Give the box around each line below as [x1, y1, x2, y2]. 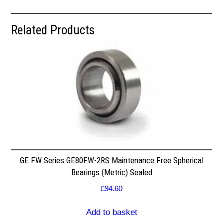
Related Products [11, 22, 95, 37]
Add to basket [86, 208, 137, 218]
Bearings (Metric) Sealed [71, 167, 152, 178]
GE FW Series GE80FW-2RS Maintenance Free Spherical [19, 155, 204, 166]
